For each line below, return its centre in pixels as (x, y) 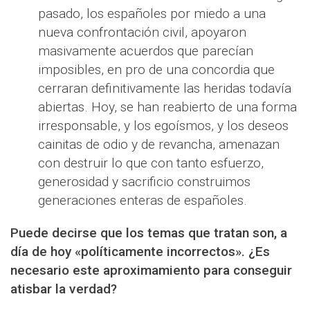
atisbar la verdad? (64, 289)
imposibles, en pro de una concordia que (156, 70)
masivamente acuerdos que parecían (146, 51)
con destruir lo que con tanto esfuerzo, (151, 163)
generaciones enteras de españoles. (143, 201)
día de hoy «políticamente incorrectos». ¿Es (140, 252)
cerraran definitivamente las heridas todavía (165, 89)
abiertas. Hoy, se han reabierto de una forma (167, 107)
